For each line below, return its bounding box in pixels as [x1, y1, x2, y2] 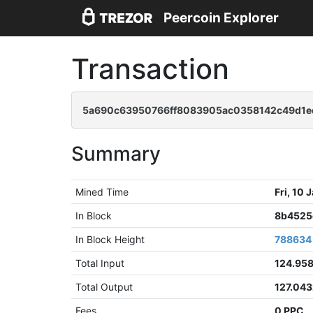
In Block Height [75, 233, 145, 245]
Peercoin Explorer [163, 10, 279, 27]
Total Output [75, 281, 133, 293]
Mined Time [75, 186, 129, 198]
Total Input [75, 257, 125, 269]
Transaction [71, 52, 229, 86]
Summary [71, 142, 161, 166]
